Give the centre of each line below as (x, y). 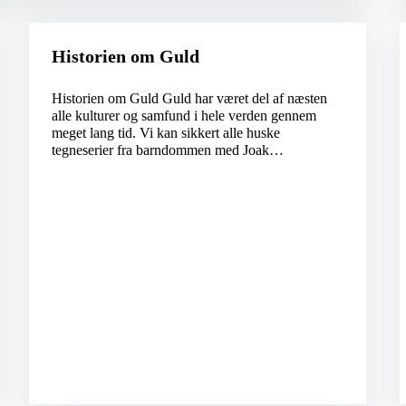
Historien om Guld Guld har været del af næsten (189, 99)
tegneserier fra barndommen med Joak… (167, 150)
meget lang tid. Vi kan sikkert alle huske (165, 133)
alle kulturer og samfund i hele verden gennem (184, 116)
